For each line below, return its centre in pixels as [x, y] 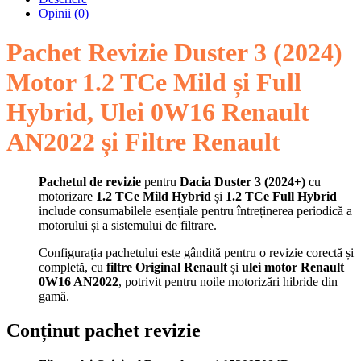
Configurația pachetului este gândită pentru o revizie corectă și [196, 252]
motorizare [67, 196]
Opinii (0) [64, 14]
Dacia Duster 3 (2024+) [243, 181]
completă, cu [73, 267]
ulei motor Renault [293, 267]
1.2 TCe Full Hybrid [281, 196]
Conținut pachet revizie [104, 330]
